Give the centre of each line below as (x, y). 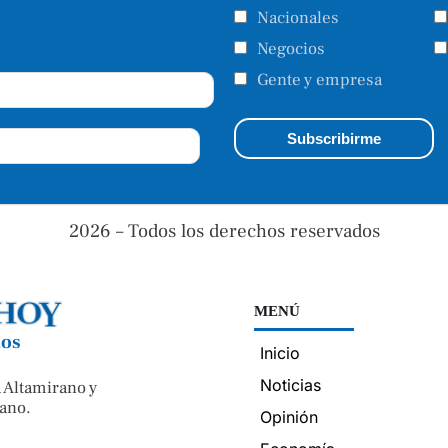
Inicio (280, 352)
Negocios (291, 48)
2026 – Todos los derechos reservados (224, 230)
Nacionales (298, 17)
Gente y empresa (319, 79)
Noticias (290, 384)
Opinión (289, 416)
